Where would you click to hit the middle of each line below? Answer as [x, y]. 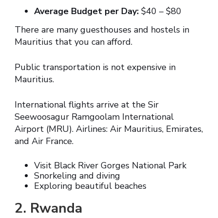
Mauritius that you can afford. [73, 42]
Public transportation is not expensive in [95, 67]
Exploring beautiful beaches [90, 186]
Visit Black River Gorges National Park [110, 166]
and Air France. [44, 141]
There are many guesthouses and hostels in [102, 30]
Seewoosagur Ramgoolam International [94, 117]
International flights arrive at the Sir [87, 105]
